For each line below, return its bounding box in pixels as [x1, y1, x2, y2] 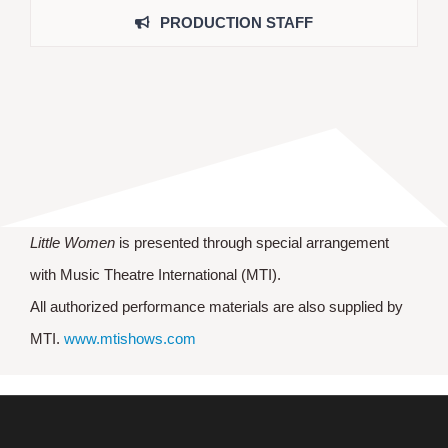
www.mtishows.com [64, 329, 196, 347]
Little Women [30, 233, 115, 251]
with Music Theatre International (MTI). [30, 265, 281, 283]
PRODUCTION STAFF [160, 13, 313, 31]
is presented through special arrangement [115, 233, 389, 251]
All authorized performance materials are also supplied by [30, 297, 403, 315]
